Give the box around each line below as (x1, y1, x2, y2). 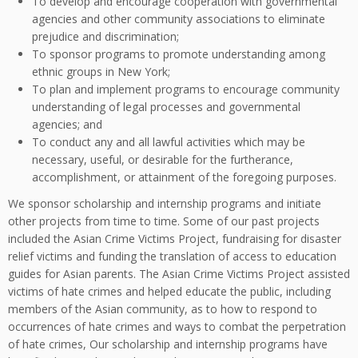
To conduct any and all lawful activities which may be (32, 134, 305, 149)
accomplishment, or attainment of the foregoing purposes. (32, 169, 336, 185)
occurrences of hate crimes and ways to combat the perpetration (8, 319, 346, 334)
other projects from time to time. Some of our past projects (8, 213, 320, 229)
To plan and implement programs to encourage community (32, 82, 340, 97)
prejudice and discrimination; (32, 29, 179, 44)
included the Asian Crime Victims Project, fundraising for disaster (8, 231, 341, 246)
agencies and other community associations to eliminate (32, 11, 325, 26)
